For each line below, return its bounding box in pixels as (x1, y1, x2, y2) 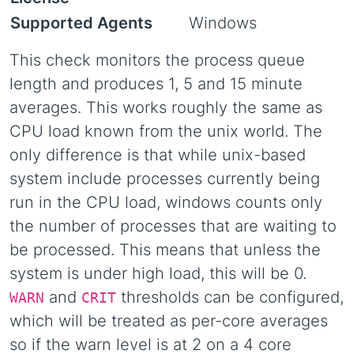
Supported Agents (10, 13, 153, 32)
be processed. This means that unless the (9, 240, 321, 259)
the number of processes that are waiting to (9, 217, 337, 235)
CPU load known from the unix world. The (9, 122, 322, 141)
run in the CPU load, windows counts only (9, 193, 322, 212)
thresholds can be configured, (116, 288, 344, 307)
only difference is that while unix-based (9, 145, 306, 164)
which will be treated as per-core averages (9, 311, 328, 330)
